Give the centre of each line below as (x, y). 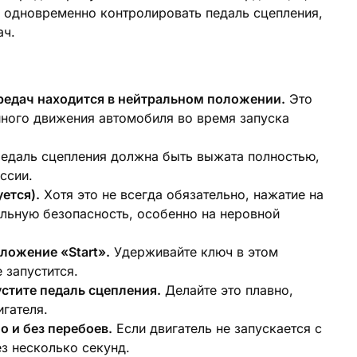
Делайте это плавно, (227, 290)
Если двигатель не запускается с (217, 328)
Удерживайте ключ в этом (194, 252)
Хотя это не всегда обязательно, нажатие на (182, 194)
